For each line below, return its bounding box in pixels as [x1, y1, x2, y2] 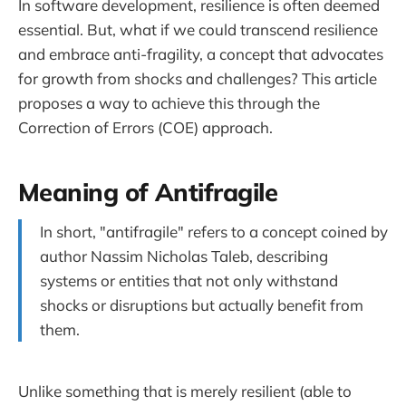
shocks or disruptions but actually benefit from [40, 295, 363, 314]
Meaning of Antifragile [18, 177, 278, 208]
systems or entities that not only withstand [40, 270, 338, 290]
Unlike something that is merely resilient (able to [18, 381, 352, 401]
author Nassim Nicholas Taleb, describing [40, 246, 328, 266]
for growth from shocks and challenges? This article [18, 68, 377, 88]
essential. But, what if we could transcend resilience [18, 19, 378, 39]
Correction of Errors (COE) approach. [18, 117, 273, 137]
